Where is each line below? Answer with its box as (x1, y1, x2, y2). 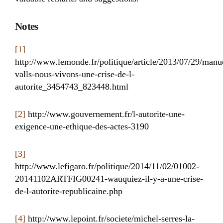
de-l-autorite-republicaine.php (15, 186, 122, 196)
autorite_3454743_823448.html (15, 82, 128, 92)
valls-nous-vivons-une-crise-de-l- (15, 69, 134, 79)
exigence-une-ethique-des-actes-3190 (15, 121, 149, 131)
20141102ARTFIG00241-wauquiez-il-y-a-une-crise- (15, 174, 203, 184)
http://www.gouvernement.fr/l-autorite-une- (25, 109, 185, 119)
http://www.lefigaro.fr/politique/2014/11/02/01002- (15, 161, 199, 171)
